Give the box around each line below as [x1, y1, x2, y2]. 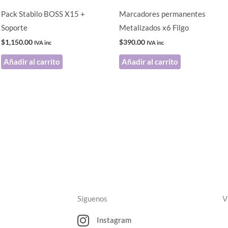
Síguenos [77, 194, 107, 203]
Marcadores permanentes [119, 9, 206, 18]
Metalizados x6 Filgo [119, 22, 189, 32]
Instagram [96, 215, 131, 224]
